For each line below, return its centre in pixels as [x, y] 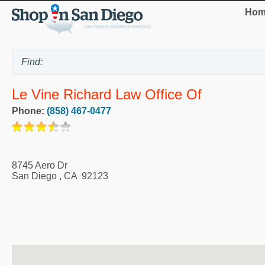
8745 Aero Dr [40, 166]
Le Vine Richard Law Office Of [107, 95]
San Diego [34, 176]
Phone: [29, 111]
